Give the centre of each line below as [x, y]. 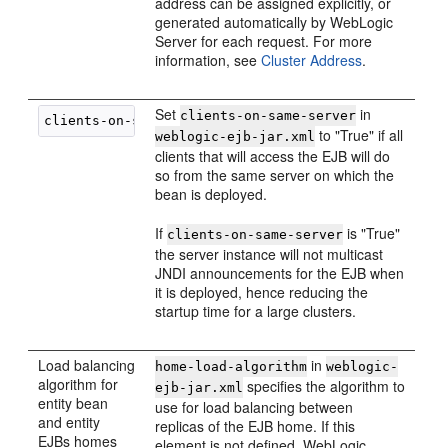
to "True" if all [359, 135]
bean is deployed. [211, 194]
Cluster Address [312, 60]
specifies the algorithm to [324, 386]
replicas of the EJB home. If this [255, 426]
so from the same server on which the [275, 175]
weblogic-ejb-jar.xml [235, 136]
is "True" [372, 233]
